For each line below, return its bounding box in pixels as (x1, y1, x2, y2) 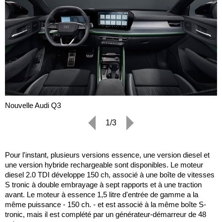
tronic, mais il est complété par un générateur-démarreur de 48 (5, 210, 206, 219)
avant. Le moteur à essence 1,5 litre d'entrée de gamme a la (5, 190, 198, 199)
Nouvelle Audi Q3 (5, 101, 61, 110)
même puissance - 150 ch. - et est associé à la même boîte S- (5, 200, 206, 209)
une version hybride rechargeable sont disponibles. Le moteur (5, 160, 203, 169)
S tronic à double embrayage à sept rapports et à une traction (5, 180, 202, 189)
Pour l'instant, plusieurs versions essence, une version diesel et (5, 150, 210, 159)
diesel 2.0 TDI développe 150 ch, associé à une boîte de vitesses (5, 170, 215, 179)
